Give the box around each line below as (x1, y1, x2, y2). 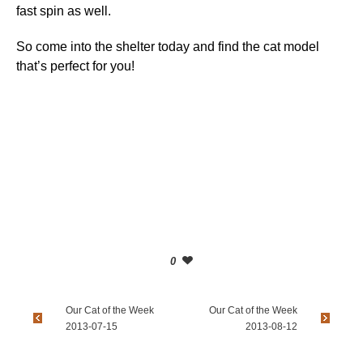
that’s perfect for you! (16, 58, 135, 73)
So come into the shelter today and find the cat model (16, 39, 319, 53)
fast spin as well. (16, 3, 111, 18)
